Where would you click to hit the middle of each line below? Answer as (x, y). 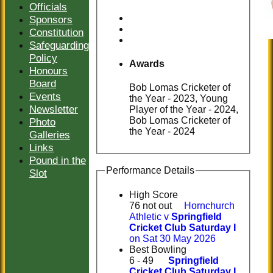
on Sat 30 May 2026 (172, 238)
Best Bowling (158, 249)
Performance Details (150, 171)
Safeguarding (59, 45)
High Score (154, 194)
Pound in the (58, 160)
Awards (147, 63)
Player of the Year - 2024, (184, 110)
